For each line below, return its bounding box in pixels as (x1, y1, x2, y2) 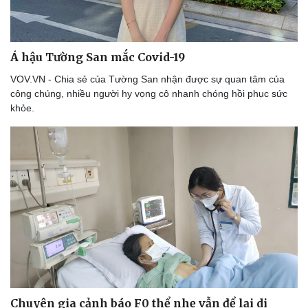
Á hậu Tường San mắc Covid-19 (10, 50, 185, 65)
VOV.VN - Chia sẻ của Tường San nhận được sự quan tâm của (10, 74, 285, 85)
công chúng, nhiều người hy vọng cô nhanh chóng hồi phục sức (10, 88, 287, 100)
